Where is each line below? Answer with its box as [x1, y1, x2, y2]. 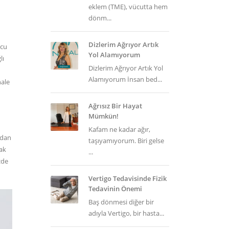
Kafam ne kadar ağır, [88, 125, 150, 134]
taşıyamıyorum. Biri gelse [88, 136, 164, 145]
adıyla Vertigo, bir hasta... [88, 209, 164, 218]
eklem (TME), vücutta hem [88, 2, 168, 11]
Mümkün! [88, 111, 119, 121]
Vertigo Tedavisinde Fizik [88, 174, 167, 183]
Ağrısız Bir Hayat [88, 101, 142, 110]
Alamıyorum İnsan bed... [88, 75, 162, 84]
